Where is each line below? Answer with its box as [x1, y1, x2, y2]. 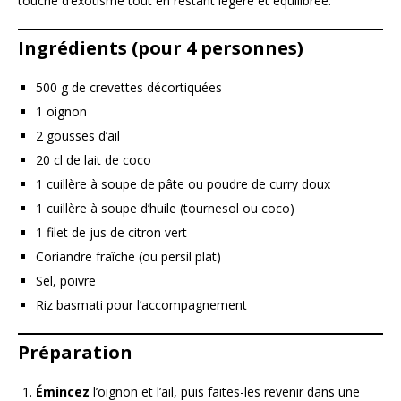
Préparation [18, 340, 132, 365]
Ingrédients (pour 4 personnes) [18, 36, 303, 61]
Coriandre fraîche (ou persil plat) [36, 248, 221, 266]
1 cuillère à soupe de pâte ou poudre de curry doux [36, 175, 330, 193]
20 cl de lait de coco [36, 151, 151, 169]
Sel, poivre [36, 272, 96, 290]
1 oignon [36, 103, 87, 121]
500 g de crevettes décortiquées [36, 79, 222, 97]
